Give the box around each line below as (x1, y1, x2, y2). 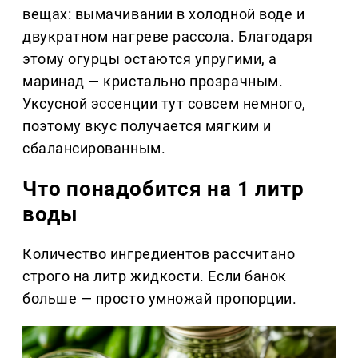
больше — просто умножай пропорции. (22, 289, 297, 307)
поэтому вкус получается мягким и (22, 117, 272, 134)
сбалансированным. (22, 139, 166, 157)
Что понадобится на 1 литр (22, 176, 304, 201)
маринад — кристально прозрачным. (22, 72, 284, 89)
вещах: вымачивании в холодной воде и (22, 5, 305, 22)
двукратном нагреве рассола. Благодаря (22, 27, 313, 45)
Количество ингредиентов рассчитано (22, 245, 296, 262)
